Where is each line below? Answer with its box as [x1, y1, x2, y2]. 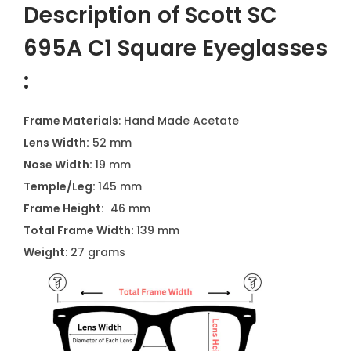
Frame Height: [24, 201, 104, 216]
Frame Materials [24, 113, 118, 128]
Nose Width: [24, 157, 95, 172]
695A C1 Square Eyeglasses [24, 33, 327, 63]
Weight [24, 244, 65, 260]
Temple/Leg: [24, 179, 98, 194]
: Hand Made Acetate [118, 113, 239, 128]
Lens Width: [24, 135, 89, 150]
